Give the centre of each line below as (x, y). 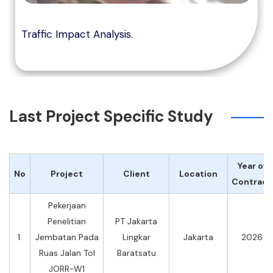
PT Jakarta (136, 222)
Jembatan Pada (67, 237)
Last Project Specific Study (111, 117)
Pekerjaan (67, 206)
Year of (252, 166)
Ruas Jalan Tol (67, 253)
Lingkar (136, 237)
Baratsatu (136, 253)
